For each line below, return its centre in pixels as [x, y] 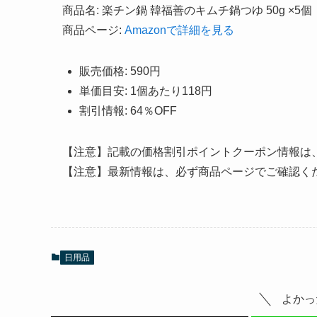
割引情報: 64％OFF [128, 111]
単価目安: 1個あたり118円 [146, 91]
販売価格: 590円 [120, 71]
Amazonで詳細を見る [179, 30]
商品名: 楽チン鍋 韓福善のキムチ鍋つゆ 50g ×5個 [187, 11]
